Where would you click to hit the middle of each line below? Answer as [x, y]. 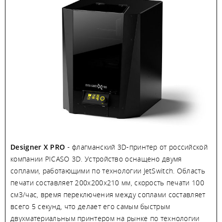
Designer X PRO [38, 147]
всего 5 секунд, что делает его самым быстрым [90, 206]
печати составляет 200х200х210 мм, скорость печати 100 [107, 182]
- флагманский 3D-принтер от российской [136, 147]
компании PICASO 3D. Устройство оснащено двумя [96, 159]
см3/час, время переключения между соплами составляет [108, 194]
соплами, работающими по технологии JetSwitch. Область [108, 170]
